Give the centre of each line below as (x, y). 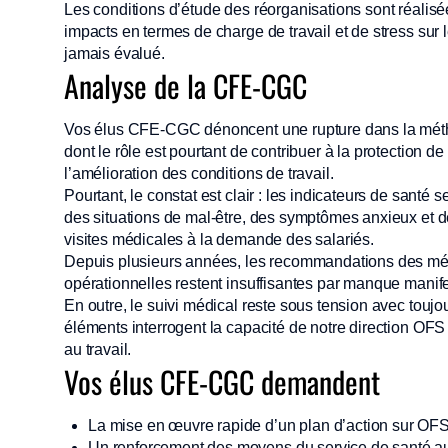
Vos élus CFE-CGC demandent (222, 381)
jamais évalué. (114, 53)
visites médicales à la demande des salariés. (219, 239)
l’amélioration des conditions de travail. (199, 173)
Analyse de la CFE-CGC (185, 85)
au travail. (100, 349)
